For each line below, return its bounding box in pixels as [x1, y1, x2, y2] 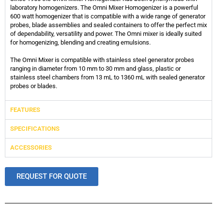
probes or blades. [10, 82, 57, 90]
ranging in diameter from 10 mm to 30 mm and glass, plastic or [10, 64, 181, 72]
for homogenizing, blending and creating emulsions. [10, 38, 151, 46]
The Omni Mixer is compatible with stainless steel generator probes [10, 56, 194, 63]
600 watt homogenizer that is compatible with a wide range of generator [10, 12, 205, 20]
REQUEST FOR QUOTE [16, 171, 87, 181]
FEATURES [10, 106, 40, 113]
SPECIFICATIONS [10, 124, 60, 132]
